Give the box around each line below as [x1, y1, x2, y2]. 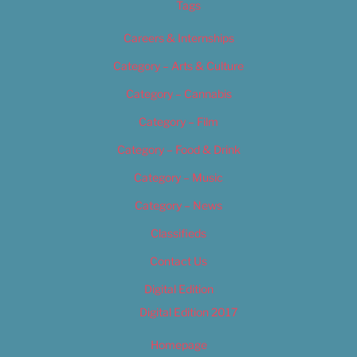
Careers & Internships [123, 30, 234, 45]
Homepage [150, 337, 207, 351]
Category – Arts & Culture [113, 58, 244, 73]
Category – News [135, 198, 222, 212]
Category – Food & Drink [116, 142, 241, 156]
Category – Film [139, 114, 218, 128]
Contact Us [150, 253, 207, 268]
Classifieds [151, 226, 206, 240]
